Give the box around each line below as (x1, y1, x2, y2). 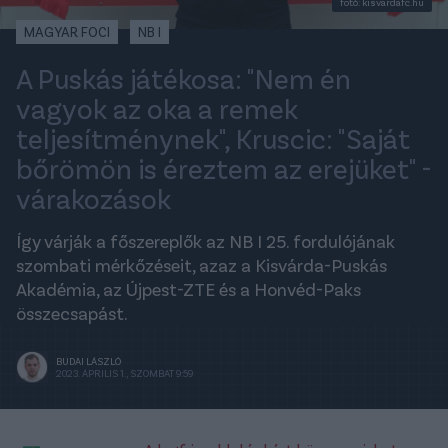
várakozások (16, 180, 171, 215)
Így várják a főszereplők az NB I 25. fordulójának (16, 229, 395, 252)
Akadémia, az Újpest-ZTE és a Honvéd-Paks (16, 277, 361, 300)
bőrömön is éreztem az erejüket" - (16, 150, 432, 185)
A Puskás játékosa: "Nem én (16, 60, 351, 95)
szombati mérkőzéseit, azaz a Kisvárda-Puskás (16, 253, 387, 276)
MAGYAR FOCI (24, 23, 110, 41)
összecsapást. (16, 301, 128, 324)
